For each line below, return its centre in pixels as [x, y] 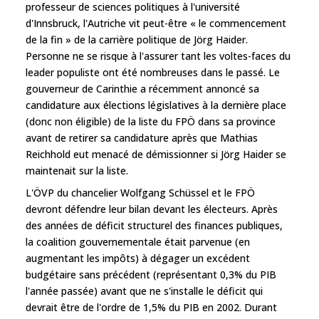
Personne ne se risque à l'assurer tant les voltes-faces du [158, 56]
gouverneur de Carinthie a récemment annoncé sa [142, 88]
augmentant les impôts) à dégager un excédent [138, 258]
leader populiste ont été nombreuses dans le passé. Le [153, 72]
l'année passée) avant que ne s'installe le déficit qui [144, 291]
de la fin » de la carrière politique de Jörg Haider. [137, 39]
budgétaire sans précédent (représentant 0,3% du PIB [151, 274]
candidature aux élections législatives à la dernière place [156, 105]
